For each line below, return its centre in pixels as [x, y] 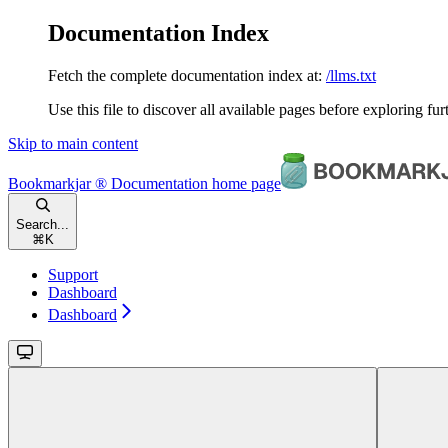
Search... [42, 224]
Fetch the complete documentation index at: [185, 75]
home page [244, 183]
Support [73, 274]
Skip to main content [73, 143]
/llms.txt [351, 75]
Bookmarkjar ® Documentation [108, 183]
